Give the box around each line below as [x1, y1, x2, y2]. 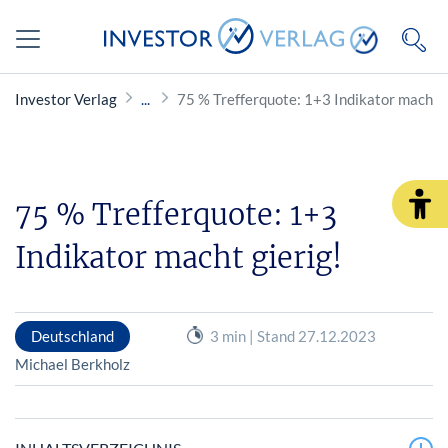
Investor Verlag [15, 90, 117, 108]
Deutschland [31, 326, 114, 345]
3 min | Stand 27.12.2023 [209, 326, 376, 345]
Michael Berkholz [15, 354, 130, 373]
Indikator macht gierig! [15, 239, 342, 276]
